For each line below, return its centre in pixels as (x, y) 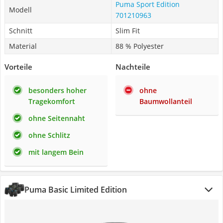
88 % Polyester (140, 46)
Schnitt (21, 31)
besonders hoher (57, 90)
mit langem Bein (56, 152)
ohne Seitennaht (57, 118)
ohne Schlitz (49, 135)
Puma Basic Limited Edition (76, 190)
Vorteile (18, 67)
